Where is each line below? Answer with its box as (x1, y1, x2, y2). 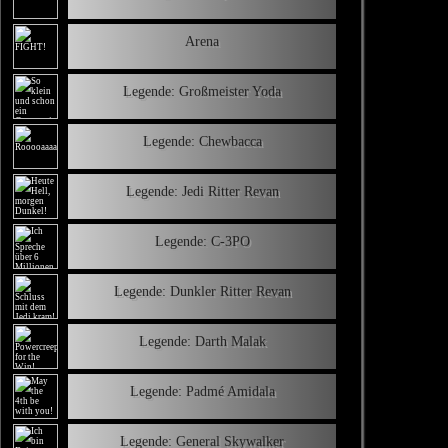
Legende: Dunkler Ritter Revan (113, 283, 291, 299)
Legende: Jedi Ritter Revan (125, 183, 279, 199)
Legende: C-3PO (154, 233, 250, 249)
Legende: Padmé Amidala (129, 383, 275, 399)
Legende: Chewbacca (142, 133, 262, 149)
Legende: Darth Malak (138, 333, 266, 349)
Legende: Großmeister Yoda (123, 83, 281, 99)
